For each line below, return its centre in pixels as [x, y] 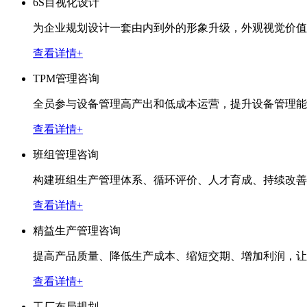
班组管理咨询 [66, 154]
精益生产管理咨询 [77, 230]
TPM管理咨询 [66, 78]
